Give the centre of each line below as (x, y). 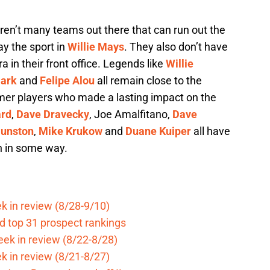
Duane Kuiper (158, 131)
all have (211, 131)
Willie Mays (96, 47)
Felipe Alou (67, 81)
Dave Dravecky (53, 115)
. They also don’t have (176, 47)
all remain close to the (148, 81)
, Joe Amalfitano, (131, 115)
